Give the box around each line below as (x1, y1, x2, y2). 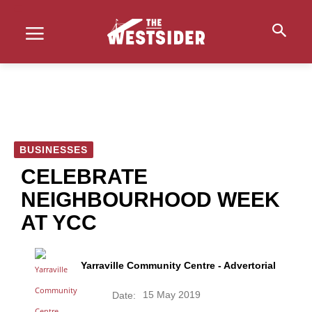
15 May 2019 (142, 289, 201, 301)
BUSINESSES (19, 144, 88, 155)
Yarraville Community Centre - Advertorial (80, 260, 276, 271)
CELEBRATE (21, 165, 148, 188)
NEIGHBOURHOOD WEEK (21, 188, 280, 211)
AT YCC (21, 211, 97, 234)
